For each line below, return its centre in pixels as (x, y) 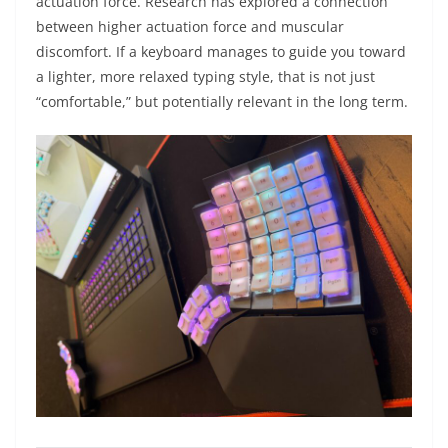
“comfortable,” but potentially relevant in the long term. (222, 102)
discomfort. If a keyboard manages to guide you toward (221, 52)
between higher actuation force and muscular (190, 27)
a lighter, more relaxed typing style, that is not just (205, 77)
